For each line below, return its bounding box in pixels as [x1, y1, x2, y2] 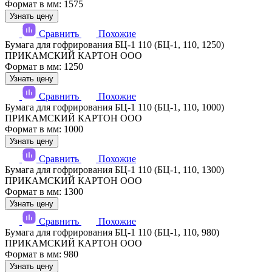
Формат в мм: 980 [5, 249, 78, 260]
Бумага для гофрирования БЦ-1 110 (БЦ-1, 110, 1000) [5, 102, 224, 113]
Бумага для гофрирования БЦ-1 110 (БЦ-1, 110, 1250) [5, 39, 224, 50]
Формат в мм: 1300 [5, 186, 83, 197]
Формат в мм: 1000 [5, 124, 83, 135]
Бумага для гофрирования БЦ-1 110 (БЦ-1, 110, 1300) [5, 165, 224, 175]
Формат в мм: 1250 [5, 61, 83, 72]
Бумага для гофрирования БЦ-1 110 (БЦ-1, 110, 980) [5, 227, 219, 238]
